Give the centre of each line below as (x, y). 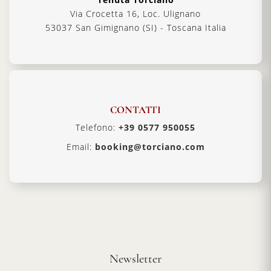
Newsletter (135, 259)
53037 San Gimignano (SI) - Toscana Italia (135, 28)
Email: (80, 146)
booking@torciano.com (150, 146)
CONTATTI (135, 109)
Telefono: (97, 128)
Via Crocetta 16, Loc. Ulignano (135, 14)
